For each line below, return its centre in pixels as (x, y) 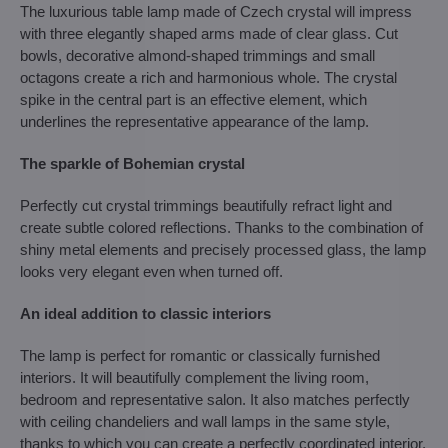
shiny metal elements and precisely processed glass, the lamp (223, 249)
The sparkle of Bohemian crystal (132, 163)
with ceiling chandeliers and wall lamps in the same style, (205, 421)
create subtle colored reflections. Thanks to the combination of (221, 227)
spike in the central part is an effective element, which (193, 99)
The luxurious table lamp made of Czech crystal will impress (216, 11)
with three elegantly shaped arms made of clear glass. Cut (209, 33)
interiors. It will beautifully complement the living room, (194, 377)
